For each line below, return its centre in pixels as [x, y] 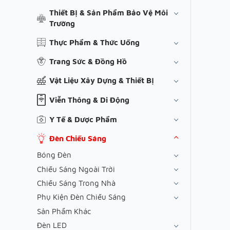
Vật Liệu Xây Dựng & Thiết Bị [102, 81]
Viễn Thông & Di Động [89, 100]
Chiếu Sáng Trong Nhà [76, 183]
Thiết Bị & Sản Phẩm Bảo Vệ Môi [109, 13]
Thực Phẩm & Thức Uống [94, 43]
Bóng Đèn [54, 155]
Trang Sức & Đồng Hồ [88, 62]
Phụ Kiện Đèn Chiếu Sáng [81, 197]
